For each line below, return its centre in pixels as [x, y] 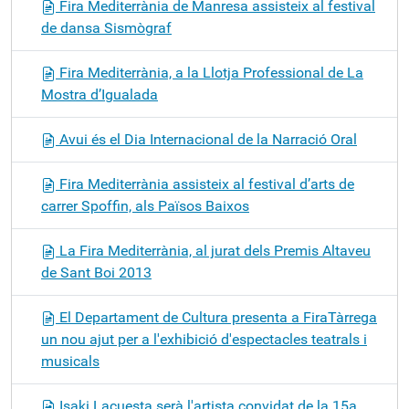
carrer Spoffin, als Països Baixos [145, 206]
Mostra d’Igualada [100, 94]
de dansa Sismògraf [106, 28]
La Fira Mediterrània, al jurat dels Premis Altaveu [213, 251]
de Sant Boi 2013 [96, 273]
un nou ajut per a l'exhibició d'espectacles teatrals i [204, 339]
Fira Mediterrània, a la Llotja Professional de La [210, 73]
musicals [70, 361]
